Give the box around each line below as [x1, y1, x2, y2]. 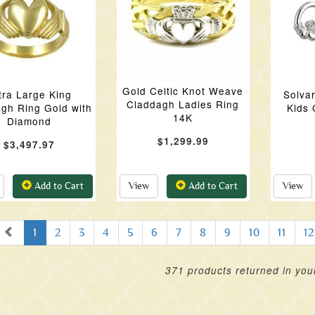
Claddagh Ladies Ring [127, 97, 240, 112]
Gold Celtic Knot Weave [122, 84, 244, 98]
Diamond [6, 114, 51, 128]
